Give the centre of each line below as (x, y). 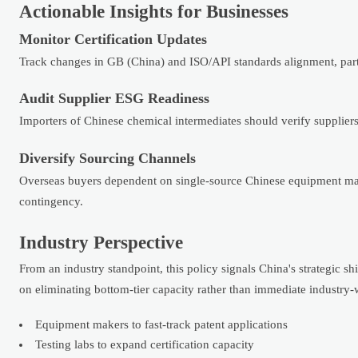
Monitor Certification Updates (113, 39)
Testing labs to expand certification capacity (145, 344)
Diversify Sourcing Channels (107, 159)
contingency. (51, 202)
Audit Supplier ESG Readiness (114, 99)
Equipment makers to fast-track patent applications (161, 324)
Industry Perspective (101, 242)
